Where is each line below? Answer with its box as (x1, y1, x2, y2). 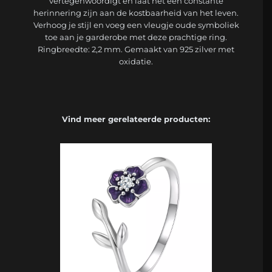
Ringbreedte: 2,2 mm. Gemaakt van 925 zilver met (38, 44, 234, 55)
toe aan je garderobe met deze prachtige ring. (45, 32, 227, 42)
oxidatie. (119, 56, 153, 67)
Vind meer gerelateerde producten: (62, 114, 210, 124)
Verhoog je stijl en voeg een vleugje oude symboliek (33, 20, 239, 30)
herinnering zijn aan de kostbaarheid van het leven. (33, 8, 239, 18)
